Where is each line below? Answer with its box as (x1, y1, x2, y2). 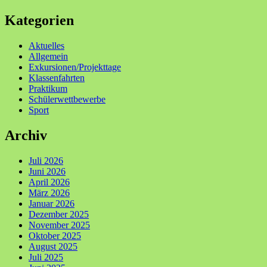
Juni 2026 (29, 166, 66, 176)
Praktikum (29, 83, 67, 94)
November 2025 (29, 220, 90, 230)
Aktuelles (29, 41, 64, 51)
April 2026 (29, 177, 70, 187)
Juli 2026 (29, 156, 63, 166)
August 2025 (29, 241, 77, 252)
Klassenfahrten (29, 73, 85, 83)
